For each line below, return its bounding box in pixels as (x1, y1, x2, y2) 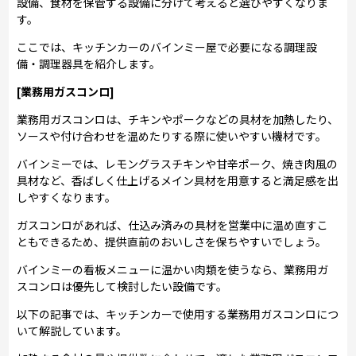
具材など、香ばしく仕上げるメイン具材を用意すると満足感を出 (17, 172, 339, 188)
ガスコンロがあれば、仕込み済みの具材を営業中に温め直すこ (17, 216, 329, 233)
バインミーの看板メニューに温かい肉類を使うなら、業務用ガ (17, 261, 329, 277)
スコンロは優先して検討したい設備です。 (17, 277, 228, 294)
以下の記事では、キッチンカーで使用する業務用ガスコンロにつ (17, 305, 339, 322)
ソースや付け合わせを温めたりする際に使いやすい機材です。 (17, 127, 327, 144)
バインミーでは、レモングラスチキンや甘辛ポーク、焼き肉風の (17, 155, 339, 172)
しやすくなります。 (17, 188, 117, 205)
